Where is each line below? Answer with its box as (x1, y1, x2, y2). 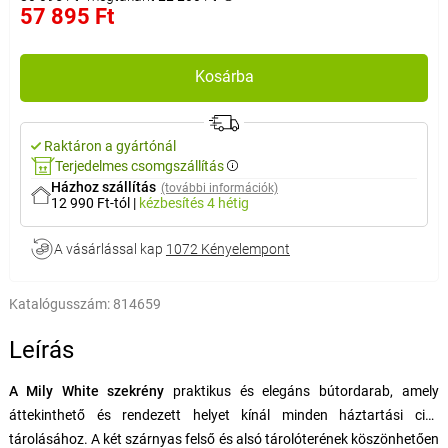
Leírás (8, 335, 74, 364)
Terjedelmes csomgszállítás (54, 157, 224, 174)
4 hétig (206, 194, 249, 211)
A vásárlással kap (53, 240, 166, 257)
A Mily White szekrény (8, 382, 164, 399)
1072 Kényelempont (165, 240, 290, 257)
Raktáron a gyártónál (43, 137, 176, 154)
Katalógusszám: (8, 295, 110, 312)
